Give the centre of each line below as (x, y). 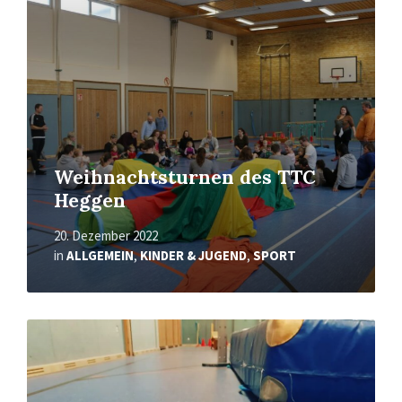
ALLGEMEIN (100, 256)
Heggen (90, 201)
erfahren (54, 344)
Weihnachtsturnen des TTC (185, 178)
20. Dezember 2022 (106, 236)
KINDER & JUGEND (193, 256)
